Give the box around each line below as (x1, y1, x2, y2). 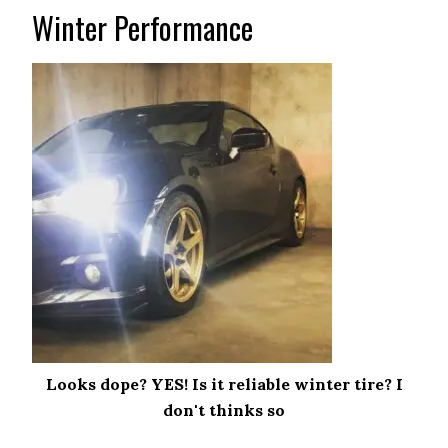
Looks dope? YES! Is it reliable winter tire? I (45, 374, 403, 394)
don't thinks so (163, 400, 285, 420)
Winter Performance (32, 5, 254, 50)
